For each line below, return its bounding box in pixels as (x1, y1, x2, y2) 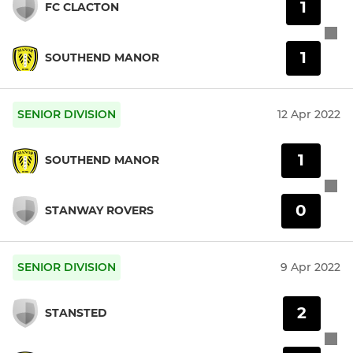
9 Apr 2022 (281, 259, 340, 274)
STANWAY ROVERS (45, 203, 154, 218)
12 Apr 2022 (277, 106, 340, 121)
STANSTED (45, 306, 107, 321)
